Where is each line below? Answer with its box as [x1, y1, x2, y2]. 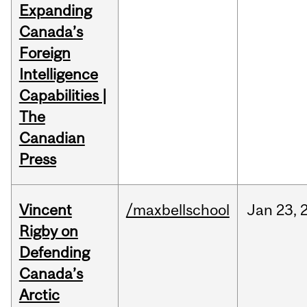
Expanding [19, 1, 92, 20]
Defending [19, 243, 90, 262]
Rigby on [19, 222, 78, 241]
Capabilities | [19, 86, 107, 105]
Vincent [19, 201, 72, 219]
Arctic [19, 286, 60, 304]
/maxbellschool [125, 201, 230, 219]
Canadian [19, 129, 85, 147]
